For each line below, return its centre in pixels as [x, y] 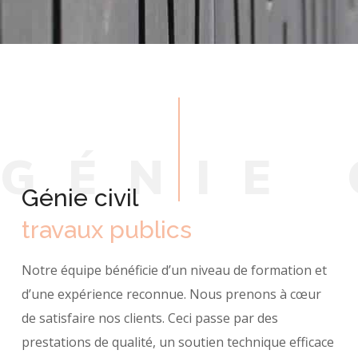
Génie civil [80, 198]
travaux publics [107, 230]
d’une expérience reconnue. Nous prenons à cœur [172, 294]
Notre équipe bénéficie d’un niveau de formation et [175, 270]
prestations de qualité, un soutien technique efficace [178, 342]
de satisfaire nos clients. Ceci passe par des [150, 318]
